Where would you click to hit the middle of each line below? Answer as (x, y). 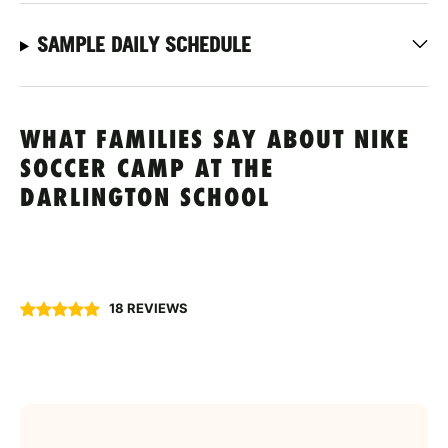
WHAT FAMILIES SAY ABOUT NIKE (215, 141)
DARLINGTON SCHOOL (145, 199)
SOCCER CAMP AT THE (147, 170)
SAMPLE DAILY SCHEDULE (143, 44)
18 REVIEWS (148, 308)
